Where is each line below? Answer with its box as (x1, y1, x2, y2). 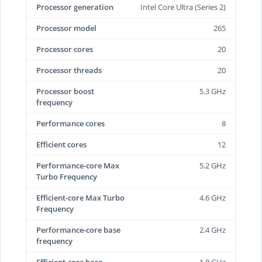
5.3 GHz (199, 86, 226, 96)
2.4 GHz (199, 225, 226, 235)
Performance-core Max (36, 160, 119, 171)
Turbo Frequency (36, 171, 97, 182)
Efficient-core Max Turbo (36, 192, 125, 203)
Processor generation (36, 2, 113, 12)
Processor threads (36, 65, 102, 75)
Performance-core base (36, 225, 120, 235)
